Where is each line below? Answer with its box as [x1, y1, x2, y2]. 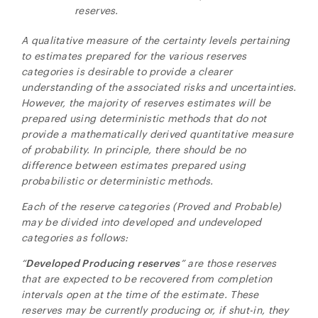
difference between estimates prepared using [21, 159, 246, 171]
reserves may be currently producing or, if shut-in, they [21, 304, 289, 316]
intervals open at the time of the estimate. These [21, 288, 259, 300]
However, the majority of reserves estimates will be [21, 97, 271, 109]
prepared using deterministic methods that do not [21, 112, 267, 124]
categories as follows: [21, 231, 128, 243]
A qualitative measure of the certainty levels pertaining [21, 34, 290, 46]
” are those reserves [180, 257, 277, 269]
